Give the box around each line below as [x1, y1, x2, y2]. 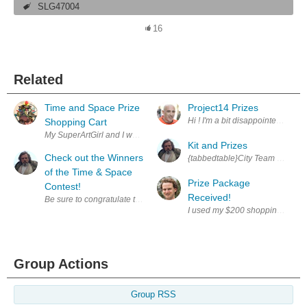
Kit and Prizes [188, 140, 247, 151]
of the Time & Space [45, 167, 132, 178]
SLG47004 [38, 2, 80, 12]
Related [14, 72, 63, 88]
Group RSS [131, 290, 176, 300]
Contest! [45, 181, 81, 193]
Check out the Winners [45, 152, 143, 164]
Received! [188, 192, 231, 204]
